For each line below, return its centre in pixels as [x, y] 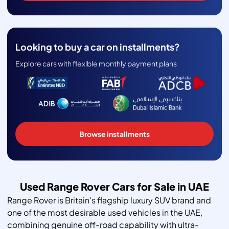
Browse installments [114, 134]
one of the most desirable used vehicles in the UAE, [105, 213]
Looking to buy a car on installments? [98, 47]
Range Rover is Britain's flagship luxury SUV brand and [109, 200]
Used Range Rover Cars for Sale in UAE [114, 187]
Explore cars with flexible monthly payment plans [96, 64]
